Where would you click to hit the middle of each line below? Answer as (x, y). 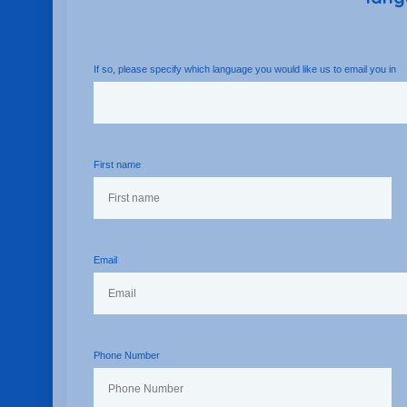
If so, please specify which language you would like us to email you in (244, 69)
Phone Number (126, 355)
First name (117, 164)
